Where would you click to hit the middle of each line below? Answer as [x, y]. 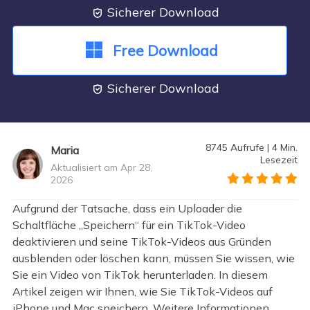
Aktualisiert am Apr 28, [101, 167]
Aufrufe [246, 147]
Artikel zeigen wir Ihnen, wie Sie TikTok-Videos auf [142, 291]
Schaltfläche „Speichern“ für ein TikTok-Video [129, 225]
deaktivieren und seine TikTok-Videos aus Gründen [142, 241]
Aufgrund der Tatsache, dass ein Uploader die [127, 208]
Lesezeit [279, 159]
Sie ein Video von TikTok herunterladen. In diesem [140, 274]
